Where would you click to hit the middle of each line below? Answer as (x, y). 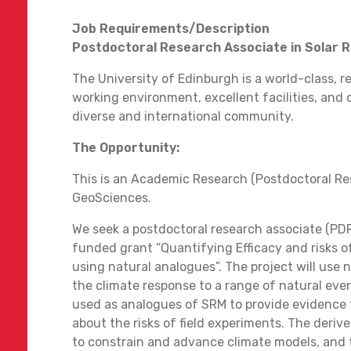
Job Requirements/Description (171, 28)
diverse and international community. (183, 116)
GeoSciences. (112, 197)
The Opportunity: (127, 147)
